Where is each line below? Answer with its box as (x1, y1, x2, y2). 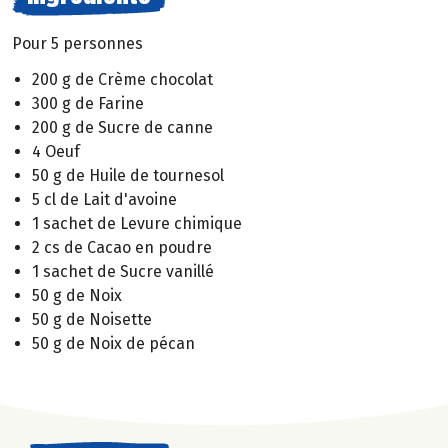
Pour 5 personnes (12, 33, 143, 53)
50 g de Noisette (32, 310, 152, 330)
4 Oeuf (32, 142, 80, 162)
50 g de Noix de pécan (32, 334, 195, 354)
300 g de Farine (32, 94, 144, 114)
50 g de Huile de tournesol (32, 166, 224, 186)
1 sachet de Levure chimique (32, 214, 242, 234)
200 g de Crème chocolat (32, 70, 213, 90)
